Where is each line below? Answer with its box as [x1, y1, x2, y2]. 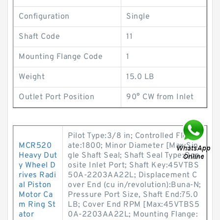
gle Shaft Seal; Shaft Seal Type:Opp [68, 151, 200, 161]
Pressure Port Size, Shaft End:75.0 [68, 190, 198, 200]
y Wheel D [19, 161, 56, 170]
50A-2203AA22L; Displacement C [68, 170, 197, 180]
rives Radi [19, 170, 56, 180]
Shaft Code [19, 32, 60, 42]
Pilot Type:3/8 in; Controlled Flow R [68, 131, 201, 141]
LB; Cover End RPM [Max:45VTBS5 [68, 200, 199, 210]
